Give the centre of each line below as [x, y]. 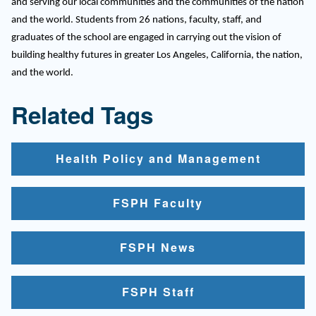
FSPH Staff [158, 292]
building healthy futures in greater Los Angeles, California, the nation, [157, 55]
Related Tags [82, 115]
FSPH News [158, 247]
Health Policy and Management [158, 158]
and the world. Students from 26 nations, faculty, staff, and [136, 20]
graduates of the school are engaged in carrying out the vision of [146, 38]
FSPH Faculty [158, 203]
